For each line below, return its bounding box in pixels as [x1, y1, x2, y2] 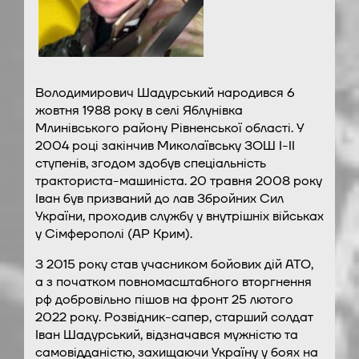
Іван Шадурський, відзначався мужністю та [34, 325, 298, 344]
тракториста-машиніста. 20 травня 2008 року [34, 171, 322, 190]
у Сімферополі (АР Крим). [34, 224, 192, 243]
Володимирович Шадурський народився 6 [34, 83, 295, 102]
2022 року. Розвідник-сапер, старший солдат [34, 308, 313, 326]
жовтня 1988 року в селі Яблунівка [34, 101, 243, 119]
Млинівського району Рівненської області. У [34, 119, 305, 137]
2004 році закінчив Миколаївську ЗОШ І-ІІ [34, 136, 295, 155]
